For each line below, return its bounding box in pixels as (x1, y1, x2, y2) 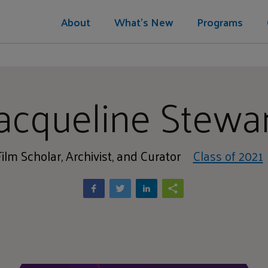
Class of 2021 (193, 144, 263, 167)
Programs (197, 11, 243, 32)
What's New (114, 11, 173, 32)
